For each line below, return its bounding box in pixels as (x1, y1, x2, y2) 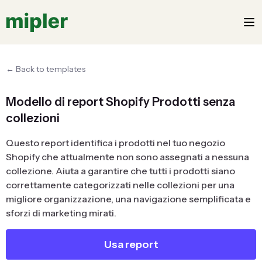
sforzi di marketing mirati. (6, 207, 116, 219)
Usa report (104, 238, 158, 251)
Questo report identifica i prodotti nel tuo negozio (6, 137, 225, 149)
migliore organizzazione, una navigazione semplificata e (6, 193, 251, 205)
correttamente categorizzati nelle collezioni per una (6, 179, 235, 191)
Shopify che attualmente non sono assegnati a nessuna (6, 151, 249, 163)
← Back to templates (6, 64, 85, 74)
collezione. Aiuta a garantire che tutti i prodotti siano (6, 165, 235, 177)
